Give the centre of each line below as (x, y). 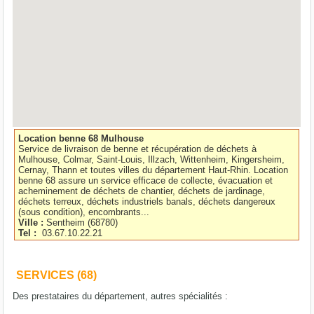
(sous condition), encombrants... (84, 212)
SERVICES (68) (57, 275)
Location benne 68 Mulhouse (81, 138)
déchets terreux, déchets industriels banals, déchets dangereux (147, 201)
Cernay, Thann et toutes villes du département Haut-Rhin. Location (153, 170)
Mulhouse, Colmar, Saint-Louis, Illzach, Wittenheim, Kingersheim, (152, 159)
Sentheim (67, 222)
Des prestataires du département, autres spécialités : (121, 296)
